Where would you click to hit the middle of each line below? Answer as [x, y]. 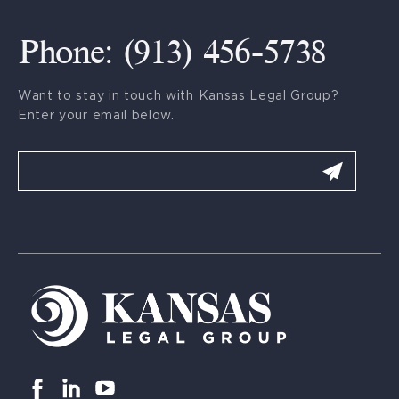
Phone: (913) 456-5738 [172, 55]
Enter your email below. [96, 115]
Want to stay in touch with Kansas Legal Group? [179, 95]
